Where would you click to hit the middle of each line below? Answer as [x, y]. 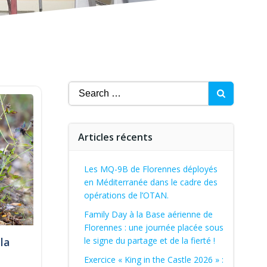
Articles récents [115, 137]
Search [83, 88]
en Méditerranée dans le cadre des [150, 182]
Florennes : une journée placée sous [153, 227]
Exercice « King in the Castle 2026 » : [153, 260]
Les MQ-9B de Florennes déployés [150, 169]
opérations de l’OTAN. [126, 195]
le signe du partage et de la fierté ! [149, 240]
